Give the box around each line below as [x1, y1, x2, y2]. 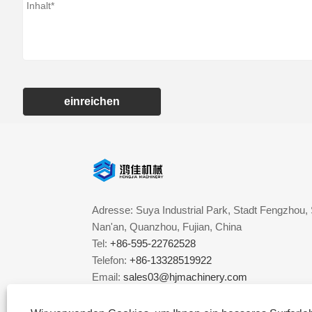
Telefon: [92, 254, 130, 267]
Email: [92, 271, 123, 283]
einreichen [64, 95, 120, 108]
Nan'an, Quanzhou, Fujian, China [92, 221, 242, 233]
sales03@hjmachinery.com [123, 271, 247, 283]
